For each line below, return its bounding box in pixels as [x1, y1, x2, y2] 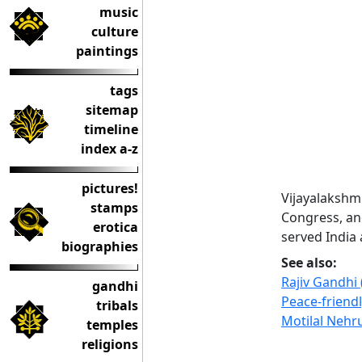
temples [86, 316, 138, 334]
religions [82, 335, 138, 353]
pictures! [82, 179, 138, 197]
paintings [76, 42, 138, 60]
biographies [61, 238, 138, 255]
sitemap [86, 101, 138, 119]
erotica [93, 218, 138, 236]
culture [91, 23, 138, 40]
